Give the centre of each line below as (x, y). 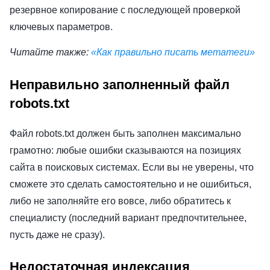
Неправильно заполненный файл (120, 84)
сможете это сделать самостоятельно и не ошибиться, (130, 184)
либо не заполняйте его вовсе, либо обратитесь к (120, 201)
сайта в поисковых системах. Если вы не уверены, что (132, 167)
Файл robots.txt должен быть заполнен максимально (125, 133)
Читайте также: (50, 52)
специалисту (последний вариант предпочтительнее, (128, 218)
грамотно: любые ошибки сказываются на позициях (125, 150)
